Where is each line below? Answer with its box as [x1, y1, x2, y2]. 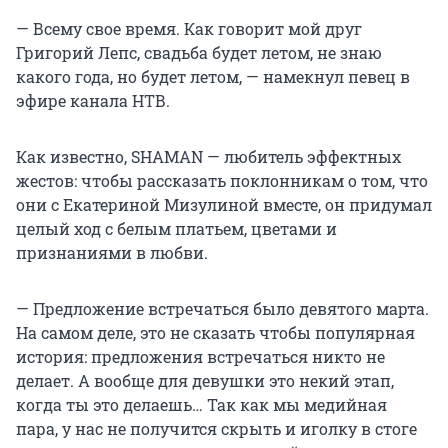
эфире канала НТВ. [16, 90, 170, 112]
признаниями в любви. [16, 242, 208, 264]
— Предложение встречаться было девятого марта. [16, 298, 429, 320]
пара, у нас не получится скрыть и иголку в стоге [16, 418, 417, 440]
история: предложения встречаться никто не [16, 346, 385, 368]
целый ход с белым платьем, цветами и [16, 218, 337, 240]
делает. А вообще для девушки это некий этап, [16, 370, 394, 392]
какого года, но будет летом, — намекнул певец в [16, 66, 410, 88]
